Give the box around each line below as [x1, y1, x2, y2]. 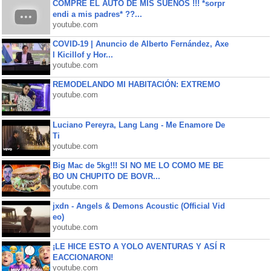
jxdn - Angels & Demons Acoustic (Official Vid [52, 201, 225, 211]
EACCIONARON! [52, 253, 113, 262]
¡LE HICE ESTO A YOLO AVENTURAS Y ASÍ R [52, 242, 225, 251]
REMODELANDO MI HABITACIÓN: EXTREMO [52, 80, 220, 89]
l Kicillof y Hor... [52, 50, 113, 59]
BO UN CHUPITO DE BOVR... [52, 172, 160, 181]
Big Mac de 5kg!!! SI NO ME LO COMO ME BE [52, 161, 224, 170]
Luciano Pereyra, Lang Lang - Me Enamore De [52, 120, 225, 129]
